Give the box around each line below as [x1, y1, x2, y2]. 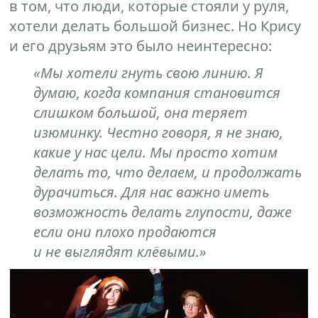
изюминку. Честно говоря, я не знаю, [33, 122, 284, 142]
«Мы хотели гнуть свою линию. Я [33, 62, 264, 82]
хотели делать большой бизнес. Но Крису [9, 16, 302, 35]
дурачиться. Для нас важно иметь [33, 182, 270, 202]
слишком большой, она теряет [33, 102, 248, 122]
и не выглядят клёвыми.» [33, 241, 207, 261]
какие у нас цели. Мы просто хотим [33, 142, 278, 162]
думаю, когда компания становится [33, 82, 281, 102]
